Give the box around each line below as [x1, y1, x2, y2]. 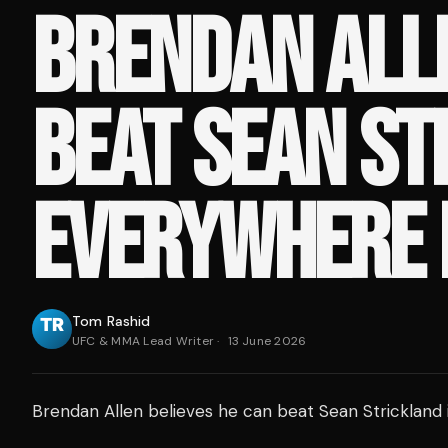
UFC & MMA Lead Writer [72, 333, 215, 350]
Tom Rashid [72, 312, 151, 331]
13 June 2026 [227, 333, 307, 350]
